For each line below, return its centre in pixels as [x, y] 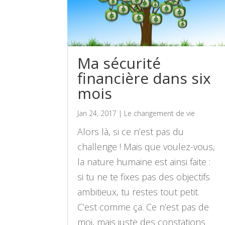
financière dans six [144, 78]
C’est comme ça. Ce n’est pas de [143, 207]
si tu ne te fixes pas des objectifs [144, 177]
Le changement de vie [160, 114]
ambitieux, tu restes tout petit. [139, 192]
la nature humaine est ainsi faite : [144, 162]
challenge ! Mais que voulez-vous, [146, 147]
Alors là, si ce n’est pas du [131, 132]
